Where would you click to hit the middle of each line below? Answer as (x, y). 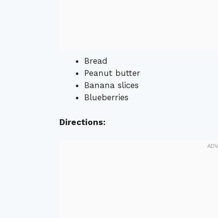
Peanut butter (112, 73)
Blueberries (106, 98)
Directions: (82, 122)
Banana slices (111, 85)
